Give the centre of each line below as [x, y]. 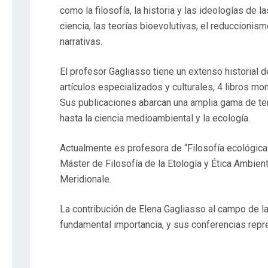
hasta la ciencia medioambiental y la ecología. [155, 118]
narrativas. [81, 42]
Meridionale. [86, 179]
